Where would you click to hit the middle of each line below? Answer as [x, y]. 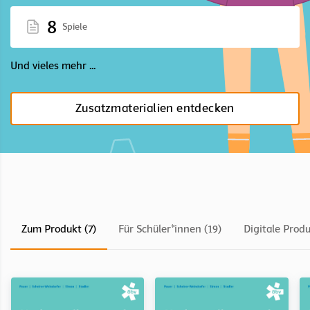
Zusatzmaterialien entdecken [155, 108]
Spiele [75, 26]
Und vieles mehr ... [53, 65]
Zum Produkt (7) [59, 229]
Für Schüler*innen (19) [170, 229]
